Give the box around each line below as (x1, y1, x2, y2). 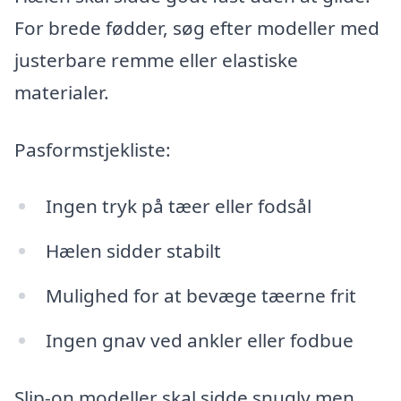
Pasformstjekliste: (14, 136, 171, 162)
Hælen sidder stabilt (45, 238, 221, 264)
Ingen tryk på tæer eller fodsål (45, 193, 311, 219)
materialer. (14, 79, 109, 105)
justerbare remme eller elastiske (14, 47, 298, 73)
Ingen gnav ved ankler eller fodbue (45, 327, 354, 353)
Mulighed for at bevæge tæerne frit (45, 282, 356, 308)
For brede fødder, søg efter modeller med (14, 14, 380, 40)
